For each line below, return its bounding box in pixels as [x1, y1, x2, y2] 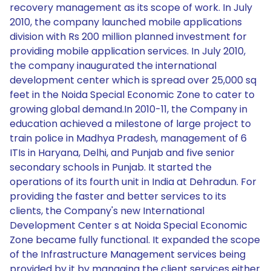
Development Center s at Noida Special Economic [10, 218, 247, 232]
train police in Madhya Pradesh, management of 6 [10, 131, 247, 145]
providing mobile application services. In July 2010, [10, 44, 246, 58]
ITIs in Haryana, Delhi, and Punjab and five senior [10, 146, 235, 160]
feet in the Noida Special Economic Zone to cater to [10, 88, 255, 102]
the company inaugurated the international [10, 59, 217, 73]
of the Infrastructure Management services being [10, 247, 246, 261]
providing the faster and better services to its [10, 189, 226, 203]
